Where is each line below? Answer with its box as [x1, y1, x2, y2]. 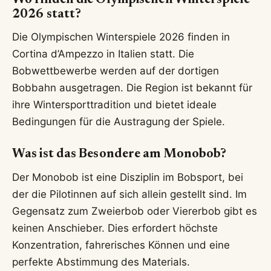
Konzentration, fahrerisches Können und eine [12, 238, 230, 251]
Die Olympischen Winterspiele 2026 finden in [12, 31, 230, 44]
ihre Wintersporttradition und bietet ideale [12, 99, 217, 111]
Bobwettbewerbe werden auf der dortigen [12, 65, 219, 77]
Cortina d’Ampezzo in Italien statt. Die [12, 48, 194, 60]
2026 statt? [12, 8, 82, 21]
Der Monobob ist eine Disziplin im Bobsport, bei [12, 171, 243, 183]
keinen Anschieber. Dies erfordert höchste [12, 221, 218, 234]
